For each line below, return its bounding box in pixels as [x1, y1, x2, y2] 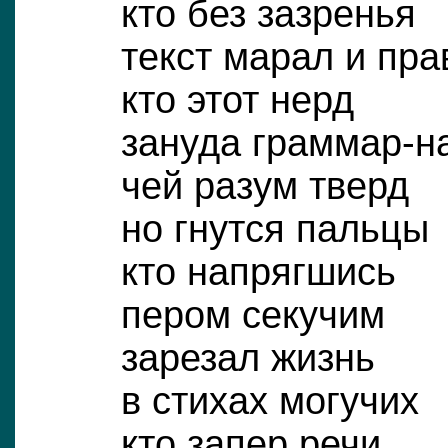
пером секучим [120, 293, 385, 336]
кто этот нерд [120, 78, 354, 121]
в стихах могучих [120, 379, 419, 422]
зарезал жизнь [120, 336, 375, 379]
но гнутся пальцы [120, 207, 429, 250]
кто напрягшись [120, 250, 396, 293]
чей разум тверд [120, 164, 409, 207]
